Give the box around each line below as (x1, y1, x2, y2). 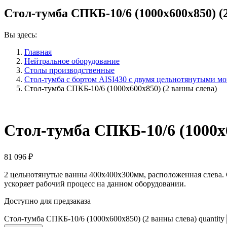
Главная (24, 47, 52, 56)
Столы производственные (24, 65, 115, 74)
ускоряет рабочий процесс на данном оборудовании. (4, 179, 186, 188)
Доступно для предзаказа (4, 196, 91, 205)
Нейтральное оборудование (24, 56, 120, 65)
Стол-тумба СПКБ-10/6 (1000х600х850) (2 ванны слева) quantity (4, 214, 224, 223)
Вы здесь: (4, 30, 37, 39)
